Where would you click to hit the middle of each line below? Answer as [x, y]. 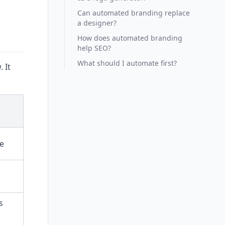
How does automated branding [130, 38]
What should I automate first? [127, 63]
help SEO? [94, 48]
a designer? [97, 23]
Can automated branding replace [134, 13]
